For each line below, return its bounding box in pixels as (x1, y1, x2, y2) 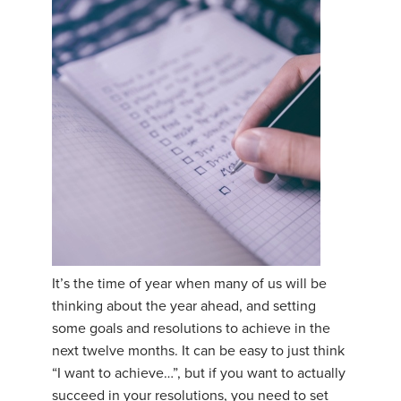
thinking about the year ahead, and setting (52, 297, 316, 316)
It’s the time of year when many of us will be (52, 275, 327, 294)
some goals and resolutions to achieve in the (52, 320, 330, 338)
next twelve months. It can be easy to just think (52, 342, 345, 361)
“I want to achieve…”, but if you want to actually (52, 364, 346, 383)
